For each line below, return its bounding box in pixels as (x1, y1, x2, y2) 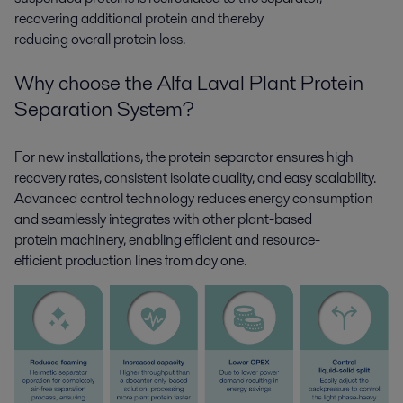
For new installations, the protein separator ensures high (14, 146, 354, 167)
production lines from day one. (62, 249, 246, 271)
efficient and (182, 228, 262, 250)
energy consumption (246, 187, 373, 209)
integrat (109, 208, 157, 229)
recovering (14, 8, 81, 30)
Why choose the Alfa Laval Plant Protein (14, 67, 363, 97)
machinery (60, 228, 123, 250)
